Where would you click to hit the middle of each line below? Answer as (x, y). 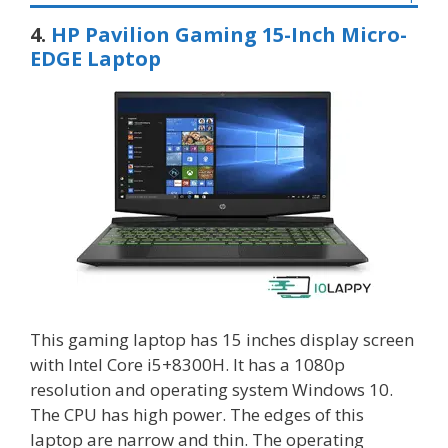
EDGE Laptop (95, 59)
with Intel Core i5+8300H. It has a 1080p (187, 364)
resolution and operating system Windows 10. (211, 389)
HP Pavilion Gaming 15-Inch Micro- (229, 35)
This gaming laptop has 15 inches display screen (222, 339)
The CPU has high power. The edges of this (197, 414)
